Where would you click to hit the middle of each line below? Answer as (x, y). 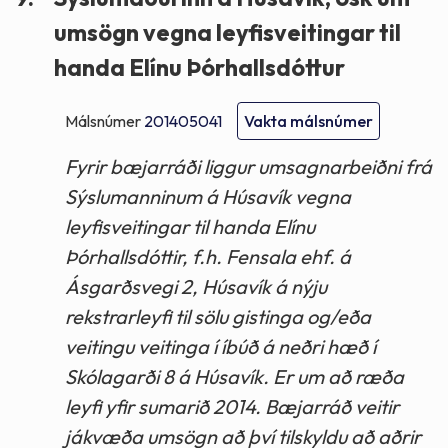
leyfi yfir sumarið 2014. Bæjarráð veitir (232, 407)
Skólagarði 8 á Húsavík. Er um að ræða (234, 377)
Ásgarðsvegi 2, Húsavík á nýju (196, 287)
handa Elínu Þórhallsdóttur (199, 67)
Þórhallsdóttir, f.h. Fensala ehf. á (208, 257)
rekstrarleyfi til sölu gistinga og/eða (218, 317)
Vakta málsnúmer (308, 121)
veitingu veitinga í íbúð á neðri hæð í (220, 347)
